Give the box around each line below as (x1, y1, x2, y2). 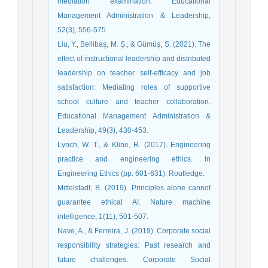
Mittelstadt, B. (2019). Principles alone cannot (57, 183, 211, 192)
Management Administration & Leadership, (57, 11, 211, 20)
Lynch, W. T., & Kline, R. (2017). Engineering (57, 140, 211, 149)
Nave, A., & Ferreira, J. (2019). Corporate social (57, 226, 211, 235)
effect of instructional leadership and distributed (57, 54, 211, 63)
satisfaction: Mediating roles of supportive (57, 83, 211, 92)
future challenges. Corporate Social (57, 255, 211, 264)
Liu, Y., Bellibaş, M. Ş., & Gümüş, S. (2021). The (57, 39, 211, 48)
